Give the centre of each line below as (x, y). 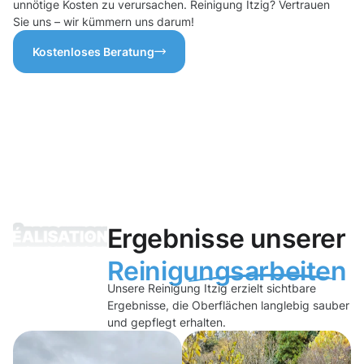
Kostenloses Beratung (93, 52)
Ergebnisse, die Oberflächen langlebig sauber (228, 305)
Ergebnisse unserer (226, 239)
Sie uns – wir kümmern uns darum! (104, 22)
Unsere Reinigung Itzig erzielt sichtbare (211, 288)
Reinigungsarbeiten (227, 271)
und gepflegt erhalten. (166, 323)
